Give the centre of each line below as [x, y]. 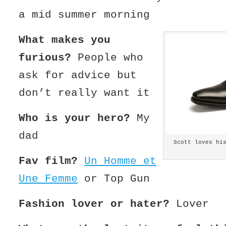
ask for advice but [78, 75]
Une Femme [48, 179]
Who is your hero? [75, 118]
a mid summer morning [84, 15]
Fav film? [48, 161]
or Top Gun [114, 179]
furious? [45, 58]
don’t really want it [84, 93]
